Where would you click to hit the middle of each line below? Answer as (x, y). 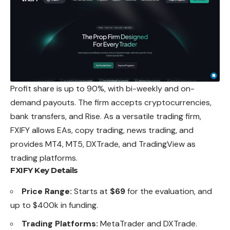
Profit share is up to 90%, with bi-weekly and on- (102, 88)
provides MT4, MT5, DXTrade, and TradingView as (103, 144)
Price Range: (47, 191)
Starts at (91, 191)
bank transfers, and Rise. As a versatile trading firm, (106, 116)
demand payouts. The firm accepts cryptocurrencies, (111, 102)
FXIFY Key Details (44, 170)
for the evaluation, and (169, 191)
